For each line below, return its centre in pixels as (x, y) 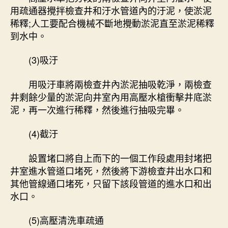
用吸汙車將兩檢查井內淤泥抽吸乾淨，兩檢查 (111, 84)
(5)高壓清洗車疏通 (57, 220)
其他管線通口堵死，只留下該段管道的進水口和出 (111, 183)
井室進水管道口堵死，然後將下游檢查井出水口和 (111, 170)
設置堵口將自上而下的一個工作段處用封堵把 (111, 158)
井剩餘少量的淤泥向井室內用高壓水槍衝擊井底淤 (111, 96)
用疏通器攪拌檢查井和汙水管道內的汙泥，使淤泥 (111, 10)
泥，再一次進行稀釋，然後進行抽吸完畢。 (97, 109)
